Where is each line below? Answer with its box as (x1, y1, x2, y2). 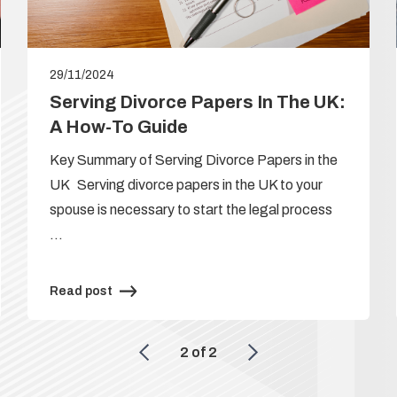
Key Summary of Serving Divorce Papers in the (50, 152, 338, 167)
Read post (50, 284, 113, 298)
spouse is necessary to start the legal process (50, 201, 332, 217)
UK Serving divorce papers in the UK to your (50, 176, 323, 192)
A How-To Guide (50, 116, 188, 136)
